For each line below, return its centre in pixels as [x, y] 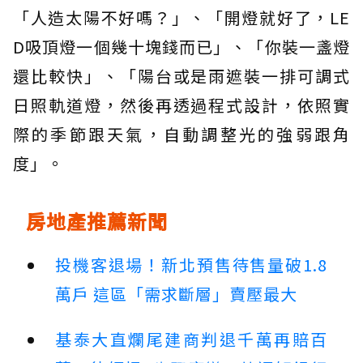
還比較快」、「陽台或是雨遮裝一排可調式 [181, 76]
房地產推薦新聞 [97, 221]
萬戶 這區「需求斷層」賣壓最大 [176, 294]
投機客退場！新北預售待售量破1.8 [191, 265]
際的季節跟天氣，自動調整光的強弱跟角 [181, 135]
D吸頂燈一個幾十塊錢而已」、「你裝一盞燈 [181, 47]
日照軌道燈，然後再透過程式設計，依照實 [181, 105]
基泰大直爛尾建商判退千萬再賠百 [191, 340]
